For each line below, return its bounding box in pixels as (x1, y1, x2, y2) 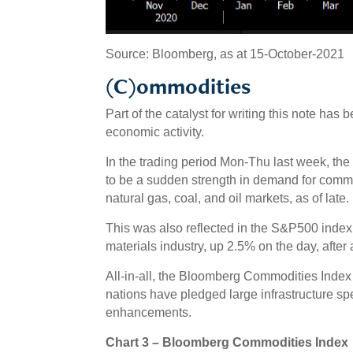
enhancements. (106, 305, 192, 319)
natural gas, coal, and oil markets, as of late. (106, 191, 350, 205)
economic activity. (106, 124, 205, 139)
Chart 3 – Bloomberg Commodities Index (106, 335, 349, 349)
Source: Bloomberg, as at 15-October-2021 (106, 46, 345, 61)
